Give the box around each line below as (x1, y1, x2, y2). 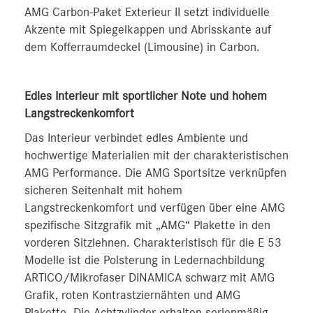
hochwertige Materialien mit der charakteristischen (24, 149, 289, 162)
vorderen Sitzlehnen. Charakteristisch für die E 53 (24, 236, 282, 249)
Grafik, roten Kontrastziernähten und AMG (24, 289, 240, 302)
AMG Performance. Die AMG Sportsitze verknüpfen (24, 166, 286, 180)
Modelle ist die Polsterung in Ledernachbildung (24, 254, 265, 267)
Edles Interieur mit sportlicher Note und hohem (24, 89, 267, 103)
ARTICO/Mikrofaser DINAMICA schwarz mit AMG (24, 271, 275, 284)
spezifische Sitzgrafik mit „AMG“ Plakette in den (24, 219, 270, 232)
